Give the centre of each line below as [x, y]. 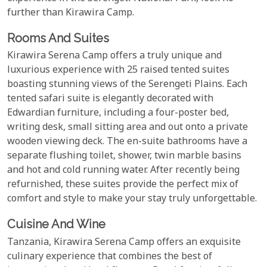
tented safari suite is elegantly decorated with [110, 100]
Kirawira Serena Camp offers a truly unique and [114, 57]
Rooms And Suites [58, 38]
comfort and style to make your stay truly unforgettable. [132, 200]
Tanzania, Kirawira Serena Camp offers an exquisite [124, 243]
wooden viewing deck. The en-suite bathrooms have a [127, 142]
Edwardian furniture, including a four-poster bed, [118, 114]
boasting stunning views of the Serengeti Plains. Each [127, 85]
